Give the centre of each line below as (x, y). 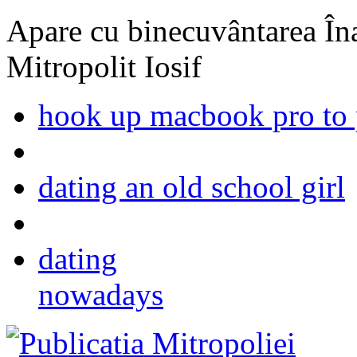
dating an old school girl (192, 187)
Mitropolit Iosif (104, 67)
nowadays (101, 294)
